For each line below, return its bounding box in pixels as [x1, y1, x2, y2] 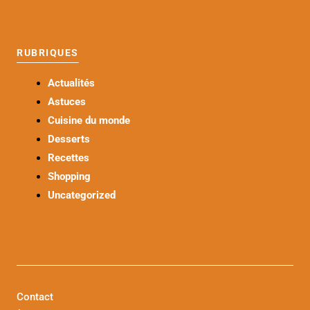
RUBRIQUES [17, 47, 79, 59]
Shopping [48, 170, 91, 183]
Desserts [48, 133, 90, 146]
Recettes [48, 152, 89, 165]
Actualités [48, 77, 95, 90]
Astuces [48, 95, 86, 109]
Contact [17, 290, 53, 303]
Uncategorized [48, 189, 116, 202]
